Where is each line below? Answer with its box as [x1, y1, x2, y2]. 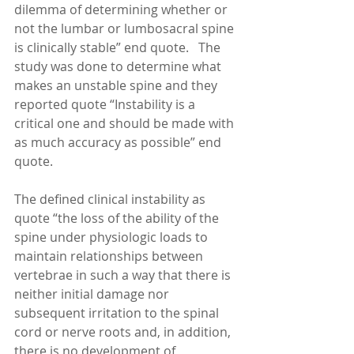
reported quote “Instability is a [14, 96, 198, 113]
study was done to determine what [14, 58, 224, 75]
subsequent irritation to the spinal [14, 304, 222, 322]
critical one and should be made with [14, 115, 237, 132]
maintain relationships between [14, 247, 206, 265]
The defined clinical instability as [14, 190, 209, 208]
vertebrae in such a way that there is [14, 266, 234, 284]
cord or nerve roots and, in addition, [14, 323, 234, 341]
